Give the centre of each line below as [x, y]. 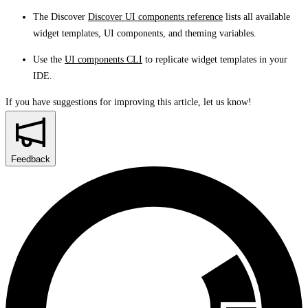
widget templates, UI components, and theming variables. [145, 34]
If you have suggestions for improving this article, [103, 102]
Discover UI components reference [155, 17]
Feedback [31, 159]
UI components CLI [103, 60]
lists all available [256, 17]
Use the [49, 60]
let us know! [228, 102]
